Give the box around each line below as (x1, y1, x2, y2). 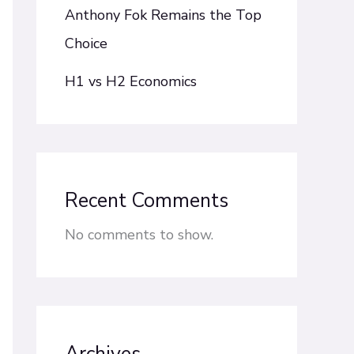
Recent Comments (65, 187, 228, 215)
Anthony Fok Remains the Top (65, 6, 262, 25)
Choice (65, 34, 107, 54)
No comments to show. (65, 225, 213, 245)
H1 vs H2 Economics (65, 72, 197, 92)
